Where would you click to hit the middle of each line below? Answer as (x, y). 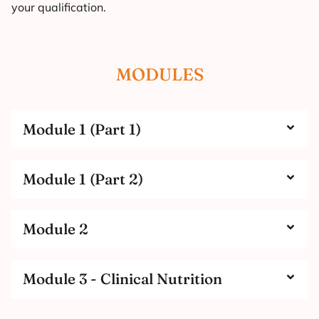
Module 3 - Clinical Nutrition (122, 279)
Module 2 (56, 229)
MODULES (159, 75)
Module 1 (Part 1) (82, 130)
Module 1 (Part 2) (83, 179)
